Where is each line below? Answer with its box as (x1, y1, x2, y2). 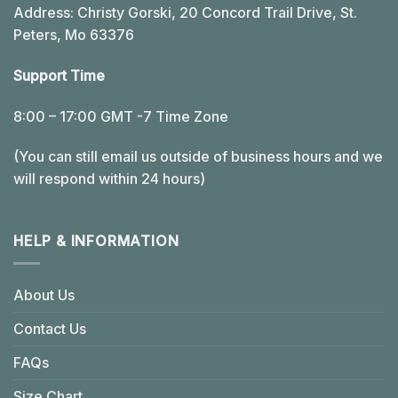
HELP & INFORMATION (13, 232, 179, 251)
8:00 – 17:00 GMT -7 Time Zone (13, 107, 228, 125)
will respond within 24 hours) (13, 170, 205, 188)
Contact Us (13, 319, 86, 338)
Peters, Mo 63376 (13, 26, 134, 44)
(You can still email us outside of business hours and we (13, 147, 383, 166)
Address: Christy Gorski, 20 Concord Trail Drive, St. (13, 4, 357, 21)
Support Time (13, 66, 105, 84)
